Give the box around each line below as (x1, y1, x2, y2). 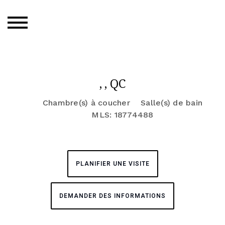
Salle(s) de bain (141, 98, 203, 107)
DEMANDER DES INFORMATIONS (59, 191, 166, 200)
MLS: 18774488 (91, 110, 154, 120)
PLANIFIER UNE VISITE (75, 159, 150, 168)
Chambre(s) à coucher (42, 98, 130, 107)
